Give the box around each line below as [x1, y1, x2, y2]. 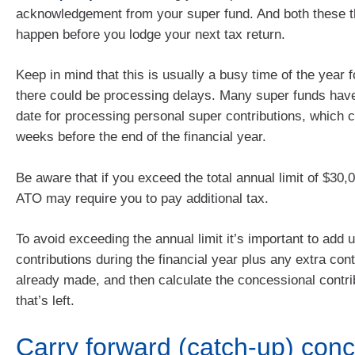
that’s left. [16, 293, 74, 309]
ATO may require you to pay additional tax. [16, 190, 269, 206]
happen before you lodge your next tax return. [16, 26, 285, 42]
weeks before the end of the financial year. [16, 129, 266, 145]
